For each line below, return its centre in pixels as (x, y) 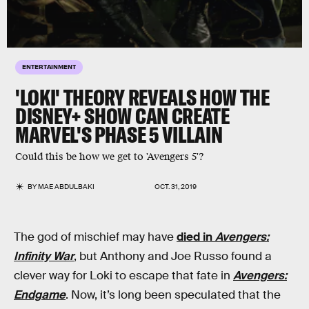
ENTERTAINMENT (49, 66)
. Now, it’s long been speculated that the (173, 295)
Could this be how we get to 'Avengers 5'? (110, 157)
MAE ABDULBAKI (67, 187)
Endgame (40, 295)
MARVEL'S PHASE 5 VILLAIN (119, 134)
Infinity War (44, 256)
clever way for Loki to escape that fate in (123, 276)
